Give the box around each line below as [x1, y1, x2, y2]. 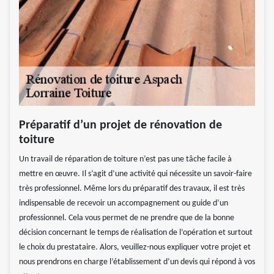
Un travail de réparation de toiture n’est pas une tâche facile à [19, 154, 232, 164]
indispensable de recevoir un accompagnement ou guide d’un [19, 198, 228, 208]
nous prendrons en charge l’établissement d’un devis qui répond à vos [19, 257, 255, 267]
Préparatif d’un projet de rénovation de [19, 119, 222, 131]
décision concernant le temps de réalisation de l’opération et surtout [19, 228, 253, 237]
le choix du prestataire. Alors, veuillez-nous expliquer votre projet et [19, 242, 251, 252]
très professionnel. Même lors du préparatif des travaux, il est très [19, 183, 245, 193]
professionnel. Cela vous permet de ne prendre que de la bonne [19, 213, 234, 223]
